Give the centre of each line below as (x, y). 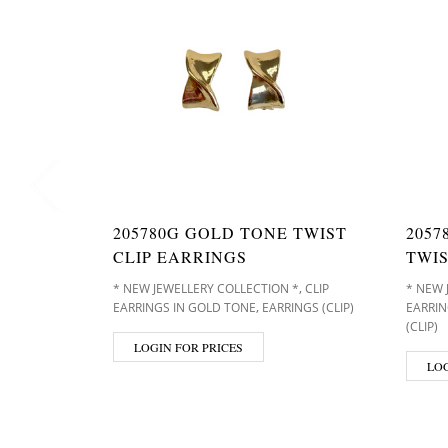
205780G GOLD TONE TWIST (230, 232)
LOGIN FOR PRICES (188, 347)
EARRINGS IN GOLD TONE (184, 307)
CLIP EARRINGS (180, 256)
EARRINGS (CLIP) (308, 307)
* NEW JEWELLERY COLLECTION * (206, 288)
